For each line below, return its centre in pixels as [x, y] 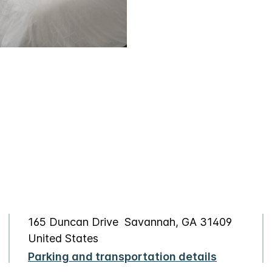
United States [63, 238]
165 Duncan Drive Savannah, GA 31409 [130, 222]
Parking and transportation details [122, 256]
